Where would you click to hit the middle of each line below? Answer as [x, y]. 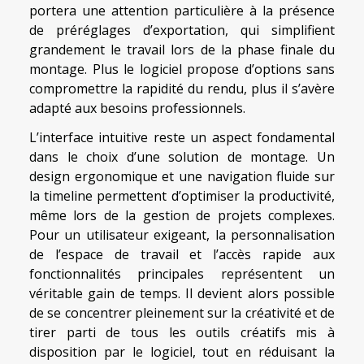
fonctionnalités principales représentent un [182, 274]
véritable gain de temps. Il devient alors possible [182, 294]
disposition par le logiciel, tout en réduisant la [182, 352]
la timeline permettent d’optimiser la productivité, [182, 196]
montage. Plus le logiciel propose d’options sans [182, 69]
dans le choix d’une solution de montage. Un [182, 157]
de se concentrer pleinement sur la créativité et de [182, 313]
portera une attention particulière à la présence [182, 11]
